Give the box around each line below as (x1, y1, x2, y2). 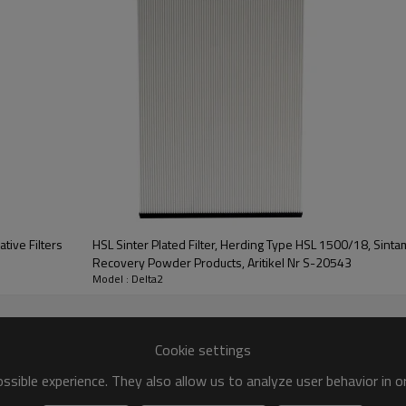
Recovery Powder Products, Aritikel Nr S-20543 (92, 253, 352, 272)
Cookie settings (155, 338, 251, 361)
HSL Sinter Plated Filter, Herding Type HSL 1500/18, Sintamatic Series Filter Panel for (92, 235, 373, 254)
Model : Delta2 (92, 270, 163, 287)
